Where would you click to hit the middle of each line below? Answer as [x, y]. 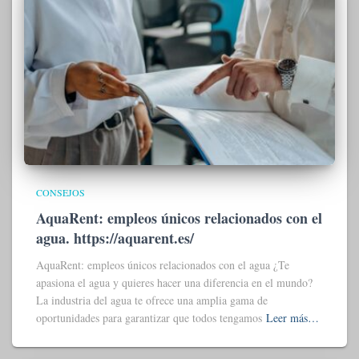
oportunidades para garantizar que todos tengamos [149, 318]
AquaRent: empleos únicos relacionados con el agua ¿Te [163, 265]
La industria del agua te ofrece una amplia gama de [152, 301]
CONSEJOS [61, 193]
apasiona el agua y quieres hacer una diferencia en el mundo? [174, 283]
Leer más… [292, 318]
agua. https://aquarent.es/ [115, 238]
